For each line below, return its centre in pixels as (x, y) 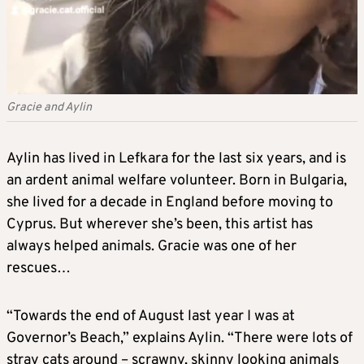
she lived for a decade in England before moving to (170, 203)
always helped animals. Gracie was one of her (152, 247)
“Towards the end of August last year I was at (151, 317)
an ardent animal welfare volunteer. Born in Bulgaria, (177, 181)
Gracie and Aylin (49, 108)
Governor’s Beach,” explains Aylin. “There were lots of (180, 339)
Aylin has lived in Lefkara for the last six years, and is (176, 159)
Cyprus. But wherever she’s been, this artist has (160, 225)
